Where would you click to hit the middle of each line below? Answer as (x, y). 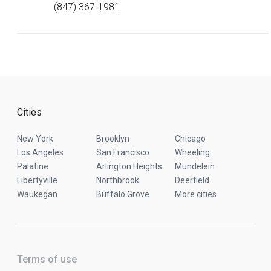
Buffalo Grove (122, 194)
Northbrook (117, 180)
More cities (196, 194)
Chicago (191, 139)
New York (35, 139)
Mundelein (195, 166)
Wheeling (193, 152)
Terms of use (47, 259)
